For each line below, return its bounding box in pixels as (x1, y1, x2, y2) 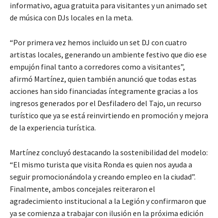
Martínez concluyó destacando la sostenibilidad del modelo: (10, 147, 208, 157)
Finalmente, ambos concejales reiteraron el (10, 183, 155, 194)
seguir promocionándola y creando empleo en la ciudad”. (10, 171, 196, 182)
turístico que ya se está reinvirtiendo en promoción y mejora (10, 110, 208, 120)
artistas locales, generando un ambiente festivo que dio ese (10, 49, 207, 59)
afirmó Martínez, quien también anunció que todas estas (10, 73, 197, 84)
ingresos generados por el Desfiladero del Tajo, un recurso (10, 98, 201, 108)
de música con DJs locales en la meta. (10, 12, 133, 22)
